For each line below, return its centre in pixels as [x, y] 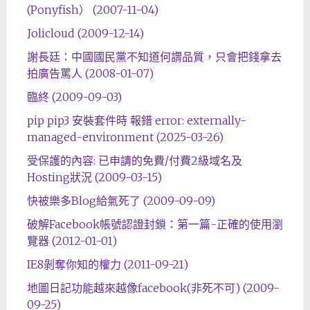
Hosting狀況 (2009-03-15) [94, 177]
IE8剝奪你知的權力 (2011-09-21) [107, 265]
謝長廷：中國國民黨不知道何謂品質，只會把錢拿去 [154, 57]
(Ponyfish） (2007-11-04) [92, 10]
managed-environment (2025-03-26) [125, 137]
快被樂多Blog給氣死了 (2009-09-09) [121, 201]
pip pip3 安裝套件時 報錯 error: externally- [136, 121]
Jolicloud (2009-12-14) [85, 34]
